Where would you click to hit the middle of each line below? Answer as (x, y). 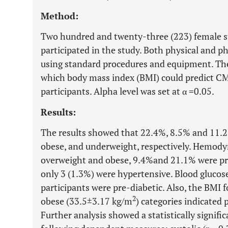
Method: (60, 16)
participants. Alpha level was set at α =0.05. (127, 91)
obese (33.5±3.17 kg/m (87, 201)
